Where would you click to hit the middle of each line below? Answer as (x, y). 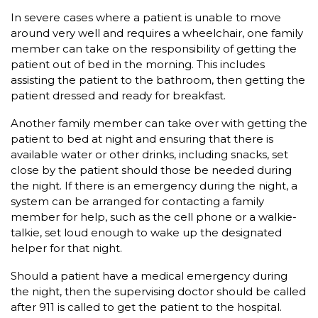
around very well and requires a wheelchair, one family (157, 33)
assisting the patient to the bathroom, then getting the (158, 80)
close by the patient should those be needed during (151, 170)
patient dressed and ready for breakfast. (118, 96)
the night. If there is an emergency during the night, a (154, 186)
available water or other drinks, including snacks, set (149, 155)
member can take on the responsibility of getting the (154, 49)
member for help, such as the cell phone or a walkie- (154, 217)
